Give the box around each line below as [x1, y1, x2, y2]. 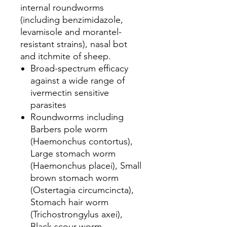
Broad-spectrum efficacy [30, 63, 128, 74]
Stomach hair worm [30, 197, 108, 208]
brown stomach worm [30, 172, 119, 183]
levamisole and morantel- [20, 26, 122, 37]
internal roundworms [20, 2, 104, 13]
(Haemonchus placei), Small [30, 160, 141, 171]
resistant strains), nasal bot [20, 39, 127, 50]
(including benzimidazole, [20, 14, 123, 25]
